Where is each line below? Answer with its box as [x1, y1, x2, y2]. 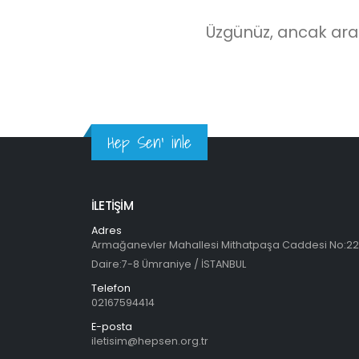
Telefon [91, 281, 131, 295]
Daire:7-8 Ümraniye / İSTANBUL [91, 257, 246, 271]
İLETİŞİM [91, 197, 133, 214]
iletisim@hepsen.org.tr [91, 334, 208, 348]
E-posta [91, 320, 132, 333]
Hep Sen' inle [107, 129, 192, 155]
